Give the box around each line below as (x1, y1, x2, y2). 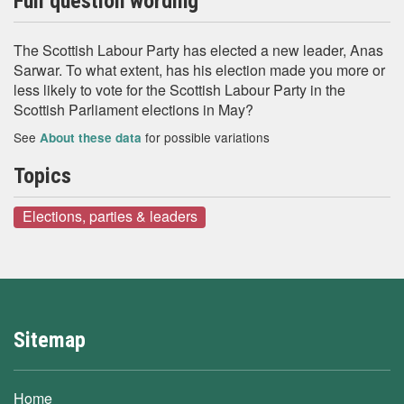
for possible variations (142, 128, 270, 146)
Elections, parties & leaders (22, 206, 197, 227)
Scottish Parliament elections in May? (14, 99, 253, 120)
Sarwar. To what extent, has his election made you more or (14, 60, 385, 80)
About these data (40, 129, 142, 146)
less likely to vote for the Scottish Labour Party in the (14, 79, 345, 100)
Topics (14, 163, 71, 188)
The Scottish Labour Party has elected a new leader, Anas (14, 40, 383, 60)
